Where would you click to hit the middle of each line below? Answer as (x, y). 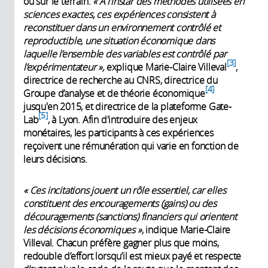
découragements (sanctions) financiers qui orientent (130, 216)
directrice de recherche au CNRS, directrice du (121, 80)
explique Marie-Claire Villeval (165, 67)
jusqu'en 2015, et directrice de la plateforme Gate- (127, 106)
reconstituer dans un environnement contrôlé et (122, 27)
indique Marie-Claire (187, 229)
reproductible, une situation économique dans (119, 40)
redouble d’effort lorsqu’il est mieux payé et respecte (133, 256)
